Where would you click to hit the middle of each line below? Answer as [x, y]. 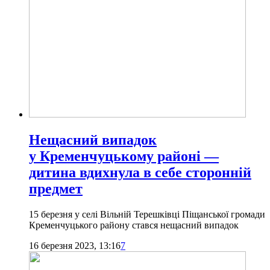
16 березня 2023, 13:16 [75, 245]
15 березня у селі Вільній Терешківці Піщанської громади [147, 214]
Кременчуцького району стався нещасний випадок [134, 225]
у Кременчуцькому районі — [124, 156]
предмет [56, 188]
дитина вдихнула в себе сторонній [140, 172]
